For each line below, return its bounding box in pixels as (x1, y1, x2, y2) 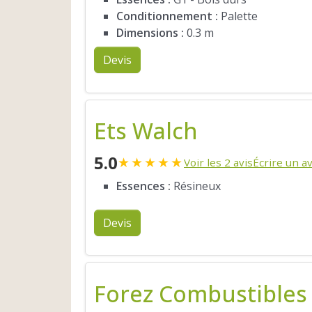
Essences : (116, 178, 171, 194)
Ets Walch (94, 116, 198, 146)
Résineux (171, 178, 221, 194)
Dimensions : (116, 25, 184, 41)
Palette (218, 8, 258, 24)
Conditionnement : (116, 8, 218, 24)
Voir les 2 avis (184, 155, 253, 170)
